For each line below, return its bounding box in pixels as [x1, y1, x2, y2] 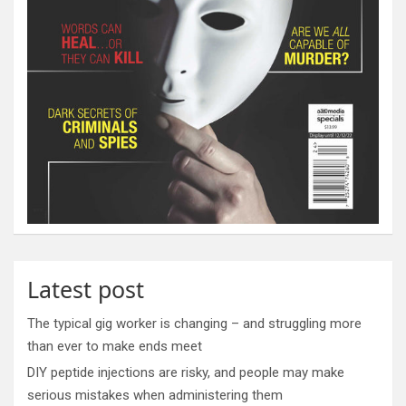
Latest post [27, 273, 144, 304]
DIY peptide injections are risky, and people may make [27, 363, 344, 381]
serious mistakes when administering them [27, 386, 283, 403]
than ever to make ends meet [27, 337, 202, 354]
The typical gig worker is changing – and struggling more [27, 314, 362, 332]
